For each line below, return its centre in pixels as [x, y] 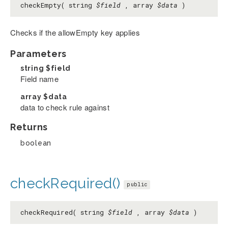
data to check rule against [65, 107]
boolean [36, 143]
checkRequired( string [64, 212]
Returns [29, 127]
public [137, 185]
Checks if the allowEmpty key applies [75, 33]
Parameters [38, 54]
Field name [39, 79]
